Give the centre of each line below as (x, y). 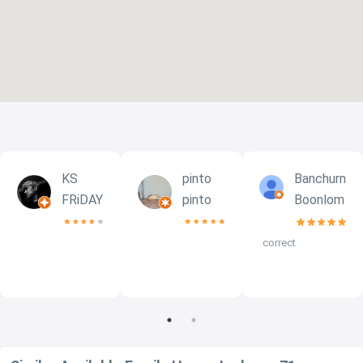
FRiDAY (83, 199)
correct (279, 242)
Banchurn (320, 178)
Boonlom (319, 199)
